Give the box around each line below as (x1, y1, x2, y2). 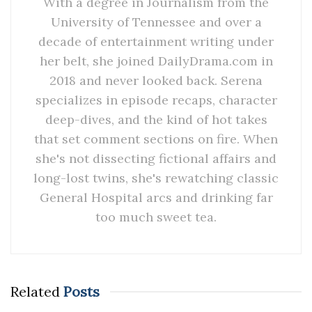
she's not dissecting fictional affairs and (36, 150, 276, 167)
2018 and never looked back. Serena (49, 72, 263, 89)
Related (10, 283, 60, 301)
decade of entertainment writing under (38, 33, 274, 50)
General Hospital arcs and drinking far (39, 189, 273, 206)
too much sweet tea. (95, 209, 217, 226)
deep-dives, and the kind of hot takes (45, 111, 267, 128)
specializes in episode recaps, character (35, 92, 277, 109)
